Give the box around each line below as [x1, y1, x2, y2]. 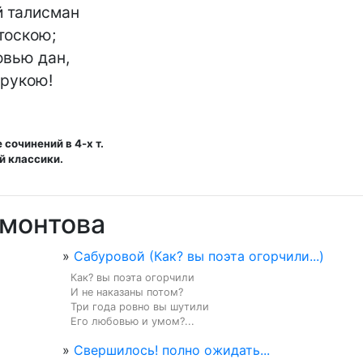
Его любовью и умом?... [70, 315, 194, 327]
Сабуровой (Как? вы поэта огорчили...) [74, 248, 324, 264]
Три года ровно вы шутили [70, 301, 209, 313]
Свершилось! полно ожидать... [74, 342, 270, 358]
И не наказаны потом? [70, 286, 183, 298]
